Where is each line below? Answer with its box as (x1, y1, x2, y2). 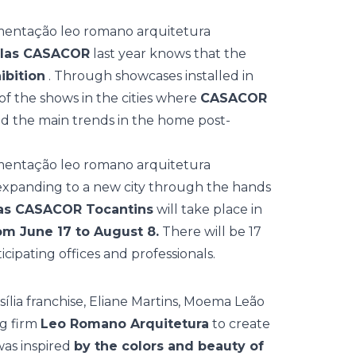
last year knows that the (90, 46, 246, 61)
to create (209, 316, 270, 331)
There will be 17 (159, 224, 261, 239)
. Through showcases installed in (45, 68, 253, 83)
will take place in (153, 202, 262, 217)
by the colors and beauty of (74, 339, 264, 354)
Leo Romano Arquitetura (41, 316, 209, 331)
